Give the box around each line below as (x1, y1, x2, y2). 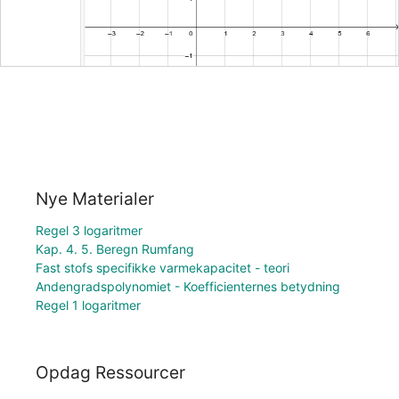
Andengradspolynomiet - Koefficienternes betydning (36, 278, 340, 294)
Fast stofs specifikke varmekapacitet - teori (36, 259, 289, 275)
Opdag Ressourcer (36, 362, 185, 384)
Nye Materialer (36, 187, 154, 209)
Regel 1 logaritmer (36, 297, 141, 313)
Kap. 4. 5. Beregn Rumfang (36, 240, 194, 256)
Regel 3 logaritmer (36, 222, 142, 238)
